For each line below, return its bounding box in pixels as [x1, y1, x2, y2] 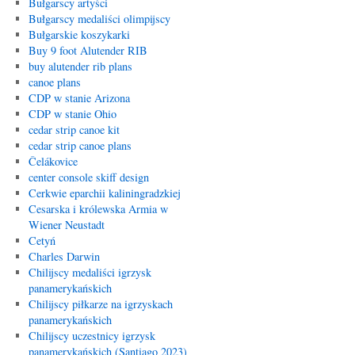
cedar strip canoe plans [28, 138, 132, 153]
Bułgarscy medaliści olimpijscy [28, 11, 170, 26]
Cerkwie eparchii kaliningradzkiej [28, 185, 181, 200]
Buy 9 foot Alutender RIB [28, 43, 147, 58]
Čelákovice [28, 154, 78, 169]
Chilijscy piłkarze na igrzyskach [28, 296, 173, 311]
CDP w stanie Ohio [28, 106, 116, 121]
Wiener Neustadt [28, 217, 105, 232]
